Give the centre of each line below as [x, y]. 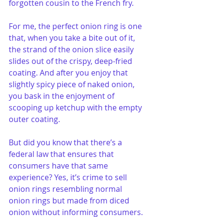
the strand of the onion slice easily [72, 49]
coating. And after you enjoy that [69, 73]
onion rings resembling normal [66, 189]
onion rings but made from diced [70, 201]
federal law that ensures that [62, 154]
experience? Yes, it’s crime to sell [69, 177]
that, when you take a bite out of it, [73, 38]
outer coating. [34, 119]
